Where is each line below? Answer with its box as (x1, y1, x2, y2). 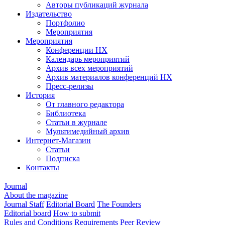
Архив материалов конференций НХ (46, 73, 172, 81)
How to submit (53, 209, 100, 217)
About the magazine (4, 191, 68, 199)
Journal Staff (4, 200, 44, 208)
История (26, 91, 55, 99)
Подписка (46, 154, 80, 163)
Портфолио (46, 19, 85, 27)
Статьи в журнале (46, 118, 107, 127)
